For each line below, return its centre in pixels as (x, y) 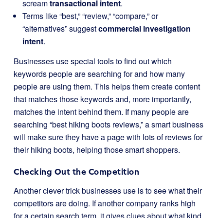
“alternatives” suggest (60, 28)
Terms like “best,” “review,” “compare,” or (90, 16)
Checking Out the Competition (76, 172)
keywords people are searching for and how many (99, 74)
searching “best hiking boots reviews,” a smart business (109, 124)
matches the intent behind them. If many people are (101, 112)
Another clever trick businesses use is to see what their (108, 191)
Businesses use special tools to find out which (93, 61)
